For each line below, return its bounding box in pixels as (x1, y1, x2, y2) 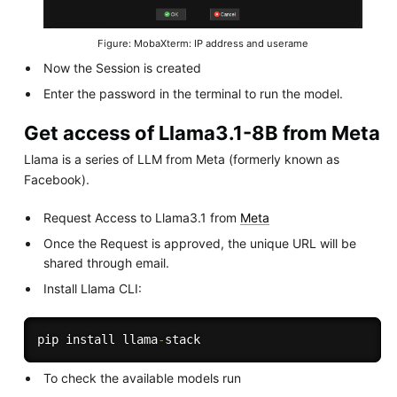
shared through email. (43, 254, 170, 270)
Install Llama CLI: (43, 280, 143, 296)
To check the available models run (43, 370, 242, 385)
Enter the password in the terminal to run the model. (43, 86, 344, 102)
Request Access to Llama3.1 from (43, 209, 241, 225)
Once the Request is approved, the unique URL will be (43, 235, 357, 251)
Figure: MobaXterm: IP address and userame (97, 37, 309, 51)
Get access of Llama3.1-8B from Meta (23, 121, 380, 145)
